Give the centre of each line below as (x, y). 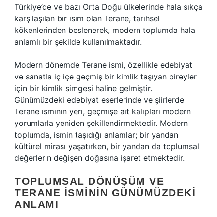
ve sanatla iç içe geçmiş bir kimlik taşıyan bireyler (106, 77)
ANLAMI (37, 204)
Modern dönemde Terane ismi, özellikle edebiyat (103, 65)
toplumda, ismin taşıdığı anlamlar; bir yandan (96, 135)
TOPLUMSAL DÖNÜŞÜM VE (89, 181)
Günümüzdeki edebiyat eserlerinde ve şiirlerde (99, 100)
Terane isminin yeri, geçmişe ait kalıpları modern (103, 111)
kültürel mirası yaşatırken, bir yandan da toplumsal (107, 146)
